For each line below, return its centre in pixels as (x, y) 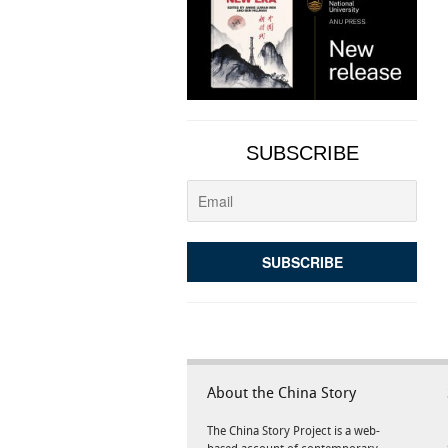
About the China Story (281, 393)
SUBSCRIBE (302, 152)
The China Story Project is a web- (293, 431)
